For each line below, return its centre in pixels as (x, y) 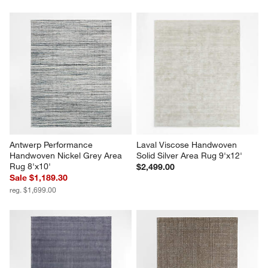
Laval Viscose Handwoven (188, 145)
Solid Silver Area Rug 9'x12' (189, 156)
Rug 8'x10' (31, 167)
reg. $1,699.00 (33, 190)
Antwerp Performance (53, 145)
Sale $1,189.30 (39, 178)
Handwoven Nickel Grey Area (67, 156)
